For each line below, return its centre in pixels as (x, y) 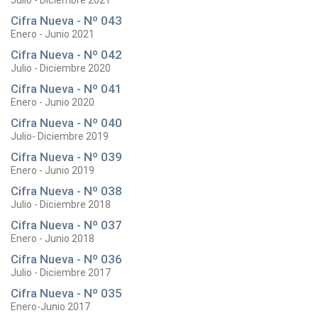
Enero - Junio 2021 (53, 34)
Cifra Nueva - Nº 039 (66, 157)
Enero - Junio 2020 (53, 102)
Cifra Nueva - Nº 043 (66, 21)
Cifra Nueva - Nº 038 (66, 191)
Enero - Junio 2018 (53, 238)
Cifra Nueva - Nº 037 (66, 225)
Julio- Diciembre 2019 (60, 136)
